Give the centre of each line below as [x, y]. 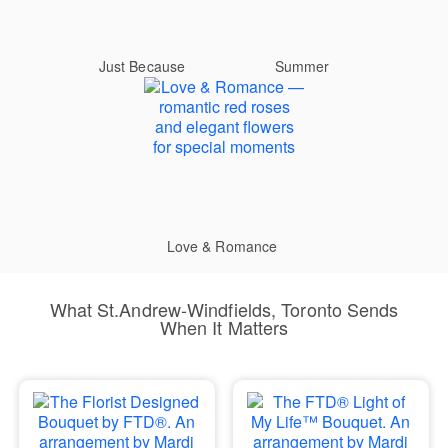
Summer [302, 66]
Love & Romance [222, 246]
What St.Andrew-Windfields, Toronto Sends [224, 309]
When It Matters [224, 327]
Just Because [142, 66]
